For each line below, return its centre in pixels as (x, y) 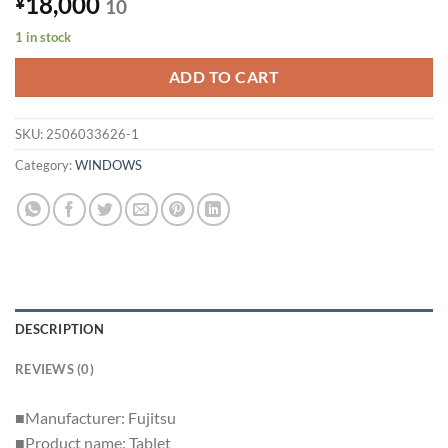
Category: (45, 164)
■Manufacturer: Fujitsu (95, 417)
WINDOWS (108, 164)
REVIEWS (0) (54, 368)
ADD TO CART (224, 77)
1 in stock (43, 37)
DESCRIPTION (59, 328)
